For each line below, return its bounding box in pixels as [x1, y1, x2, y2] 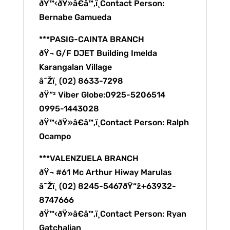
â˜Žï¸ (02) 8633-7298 [39, 76, 123, 86]
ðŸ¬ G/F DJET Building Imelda [39, 48, 157, 58]
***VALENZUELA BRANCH [39, 154, 139, 163]
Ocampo [39, 131, 71, 141]
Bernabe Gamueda [39, 12, 111, 22]
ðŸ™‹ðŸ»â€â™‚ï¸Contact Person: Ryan [39, 209, 186, 219]
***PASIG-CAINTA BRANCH [39, 34, 144, 44]
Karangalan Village [39, 62, 112, 72]
